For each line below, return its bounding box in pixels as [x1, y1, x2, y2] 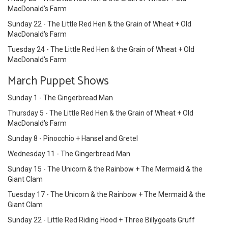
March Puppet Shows [8, 71, 109, 91]
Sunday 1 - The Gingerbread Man [8, 93, 113, 102]
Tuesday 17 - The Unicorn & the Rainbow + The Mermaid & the [8, 190, 206, 198]
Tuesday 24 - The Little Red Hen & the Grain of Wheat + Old [8, 45, 194, 53]
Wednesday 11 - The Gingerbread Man [8, 149, 130, 158]
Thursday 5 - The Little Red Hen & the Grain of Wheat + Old [8, 108, 193, 117]
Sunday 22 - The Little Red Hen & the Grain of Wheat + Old [8, 19, 191, 28]
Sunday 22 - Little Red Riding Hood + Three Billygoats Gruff [8, 215, 195, 224]
